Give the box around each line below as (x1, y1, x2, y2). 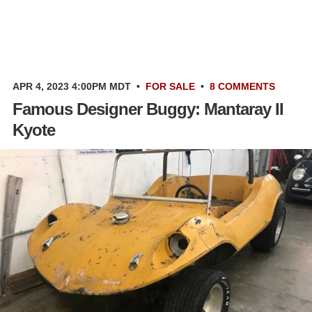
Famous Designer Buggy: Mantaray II (13, 99, 283, 118)
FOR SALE (146, 80, 195, 92)
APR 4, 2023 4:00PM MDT (13, 80, 131, 92)
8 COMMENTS (210, 80, 275, 92)
